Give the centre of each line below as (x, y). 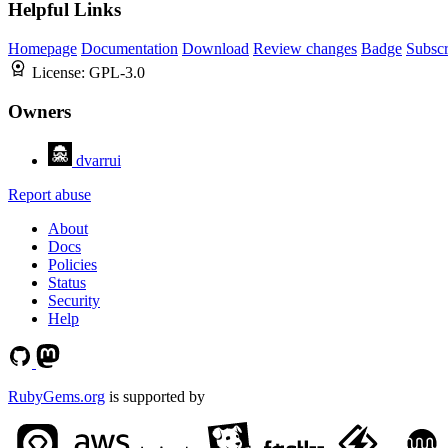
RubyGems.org (56, 396)
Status (67, 282)
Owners (39, 111)
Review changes (305, 49)
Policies (72, 264)
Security (74, 300)
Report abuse (49, 194)
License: (60, 73)
